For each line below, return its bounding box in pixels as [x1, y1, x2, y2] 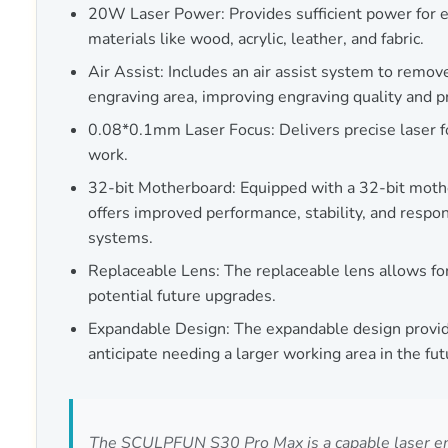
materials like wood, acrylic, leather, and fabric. [88, 28, 425, 50]
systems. [88, 227, 154, 249]
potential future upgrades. [88, 285, 277, 307]
